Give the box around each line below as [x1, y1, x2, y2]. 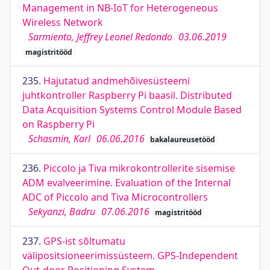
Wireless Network [22, 16, 103, 29]
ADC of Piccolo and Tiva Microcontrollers [22, 190, 208, 204]
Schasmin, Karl [28, 132, 90, 145]
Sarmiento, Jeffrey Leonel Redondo [28, 30, 172, 43]
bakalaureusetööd [149, 134, 215, 145]
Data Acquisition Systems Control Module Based [22, 103, 242, 116]
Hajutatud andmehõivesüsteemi [43, 74, 190, 87]
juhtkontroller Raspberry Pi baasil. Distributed [22, 89, 232, 102]
